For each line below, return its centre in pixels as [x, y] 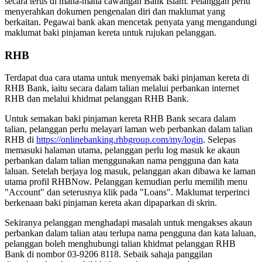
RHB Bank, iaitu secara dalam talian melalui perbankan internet [122, 88]
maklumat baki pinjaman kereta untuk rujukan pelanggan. [111, 32]
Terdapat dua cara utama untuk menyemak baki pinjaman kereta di [127, 78]
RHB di [20, 140]
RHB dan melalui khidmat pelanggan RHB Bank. [97, 99]
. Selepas [219, 140]
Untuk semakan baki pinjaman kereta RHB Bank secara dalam [120, 119]
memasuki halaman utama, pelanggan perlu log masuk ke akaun [122, 150]
